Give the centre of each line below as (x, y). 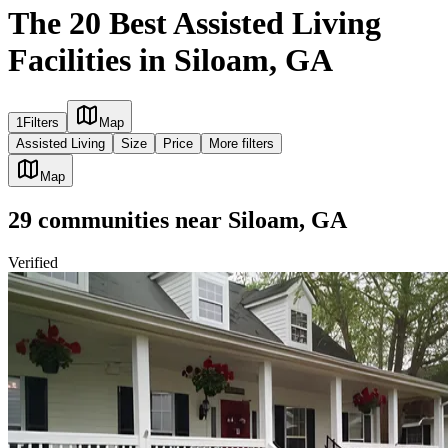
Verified (33, 263)
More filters (241, 144)
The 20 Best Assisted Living (194, 22)
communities (100, 220)
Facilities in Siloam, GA (170, 59)
